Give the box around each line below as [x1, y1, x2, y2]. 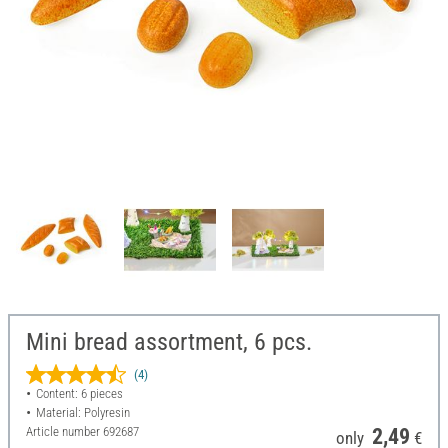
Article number [26, 424, 103, 440]
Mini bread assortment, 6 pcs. [26, 328, 312, 357]
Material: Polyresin [35, 405, 130, 421]
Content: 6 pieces [35, 386, 123, 402]
